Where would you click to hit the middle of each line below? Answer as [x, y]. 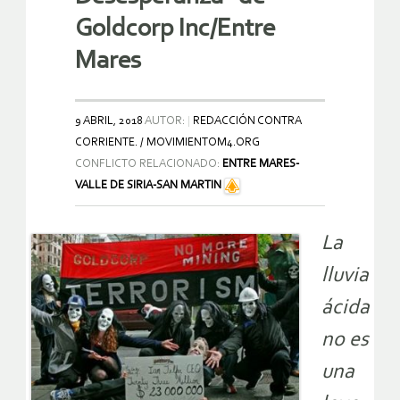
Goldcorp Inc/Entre [175, 29]
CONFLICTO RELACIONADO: [149, 164]
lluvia [345, 276]
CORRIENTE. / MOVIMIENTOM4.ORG [167, 143]
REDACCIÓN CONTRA [247, 121]
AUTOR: [165, 121]
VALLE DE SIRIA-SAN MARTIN [148, 186]
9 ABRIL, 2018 [109, 121]
